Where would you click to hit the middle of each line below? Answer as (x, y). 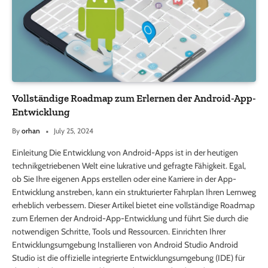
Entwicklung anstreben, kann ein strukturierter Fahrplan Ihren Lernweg (134, 192)
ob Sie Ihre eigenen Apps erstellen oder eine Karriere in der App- (124, 179)
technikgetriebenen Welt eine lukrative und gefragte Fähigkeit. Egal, (129, 166)
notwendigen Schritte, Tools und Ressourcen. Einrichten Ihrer (119, 232)
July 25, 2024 (74, 131)
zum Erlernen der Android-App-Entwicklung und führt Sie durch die (130, 219)
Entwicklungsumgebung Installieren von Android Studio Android (125, 245)
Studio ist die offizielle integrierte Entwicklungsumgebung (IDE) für (128, 258)
